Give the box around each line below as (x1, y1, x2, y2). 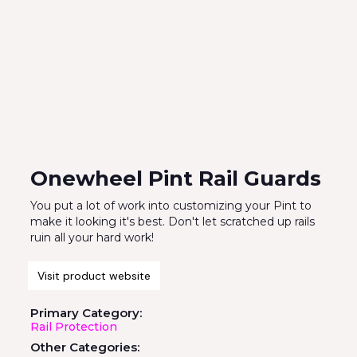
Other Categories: (29, 339, 139, 355)
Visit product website (37, 268, 151, 283)
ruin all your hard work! (29, 229, 154, 245)
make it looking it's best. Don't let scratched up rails (29, 214, 315, 229)
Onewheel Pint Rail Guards (29, 165, 321, 191)
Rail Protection (29, 319, 117, 334)
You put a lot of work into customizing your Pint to (29, 198, 312, 213)
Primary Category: (29, 304, 142, 320)
